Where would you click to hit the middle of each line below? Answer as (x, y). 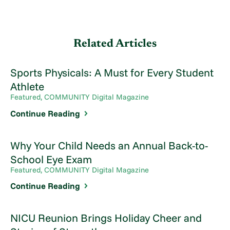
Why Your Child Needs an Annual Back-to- (109, 145)
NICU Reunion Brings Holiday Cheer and (106, 218)
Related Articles (115, 44)
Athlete (27, 87)
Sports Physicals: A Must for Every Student (112, 73)
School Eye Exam (51, 159)
